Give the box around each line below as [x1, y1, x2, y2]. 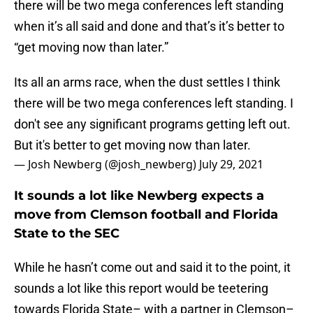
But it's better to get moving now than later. [14, 138, 251, 153]
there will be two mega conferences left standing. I [14, 96, 293, 111]
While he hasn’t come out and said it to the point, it [14, 260, 291, 275]
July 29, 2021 [199, 156, 263, 173]
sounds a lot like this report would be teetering [14, 281, 268, 296]
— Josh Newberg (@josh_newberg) [14, 156, 199, 173]
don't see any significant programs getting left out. [14, 117, 291, 132]
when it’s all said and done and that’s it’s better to [14, 19, 284, 34]
